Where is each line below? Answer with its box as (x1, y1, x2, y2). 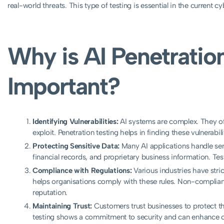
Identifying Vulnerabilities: (32, 116, 118, 126)
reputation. (32, 187, 68, 197)
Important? (7, 71, 120, 100)
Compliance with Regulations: (32, 165, 132, 175)
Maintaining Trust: (32, 201, 92, 210)
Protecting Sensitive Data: (32, 141, 119, 150)
